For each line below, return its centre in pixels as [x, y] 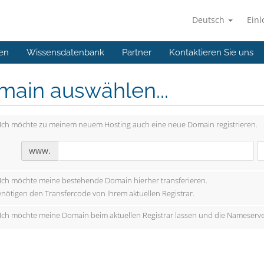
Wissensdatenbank [65, 52]
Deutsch [209, 20]
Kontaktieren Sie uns [211, 52]
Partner [137, 52]
